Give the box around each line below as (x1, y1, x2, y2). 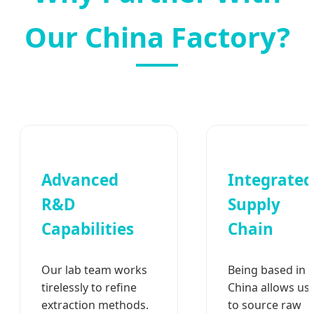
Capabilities (41, 217, 134, 240)
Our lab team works (41, 262, 147, 278)
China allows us (228, 280, 310, 296)
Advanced (41, 168, 118, 191)
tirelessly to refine (41, 280, 137, 296)
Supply (228, 193, 280, 215)
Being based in (228, 262, 306, 278)
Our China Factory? (24, 17, 290, 56)
